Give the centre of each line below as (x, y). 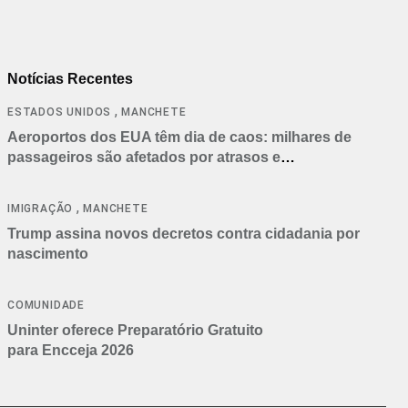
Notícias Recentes (70, 78)
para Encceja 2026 (71, 350)
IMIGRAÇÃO (41, 208)
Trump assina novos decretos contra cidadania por (184, 233)
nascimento (48, 253)
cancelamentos (60, 177)
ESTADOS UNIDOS (60, 112)
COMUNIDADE (46, 305)
